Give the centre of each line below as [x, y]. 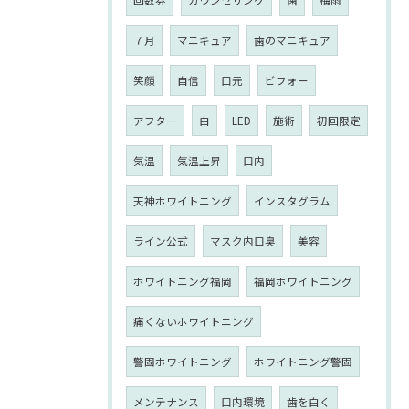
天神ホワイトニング [183, 201]
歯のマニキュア [292, 40]
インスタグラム [292, 201]
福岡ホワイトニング [303, 281]
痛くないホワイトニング [194, 321]
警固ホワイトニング [183, 362]
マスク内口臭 [243, 241]
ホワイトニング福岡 [183, 281]
